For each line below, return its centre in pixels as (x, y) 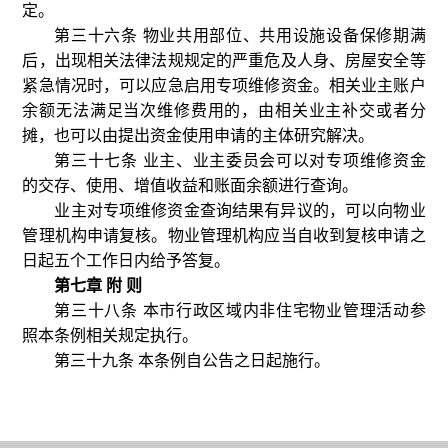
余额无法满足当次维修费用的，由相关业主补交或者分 (224, 110)
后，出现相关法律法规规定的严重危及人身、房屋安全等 (224, 60)
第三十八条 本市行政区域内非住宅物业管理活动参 (240, 310)
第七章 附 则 (98, 285)
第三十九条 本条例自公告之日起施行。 (192, 360)
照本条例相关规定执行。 (110, 335)
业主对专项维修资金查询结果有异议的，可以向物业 (240, 210)
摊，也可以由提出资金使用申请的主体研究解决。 (198, 135)
